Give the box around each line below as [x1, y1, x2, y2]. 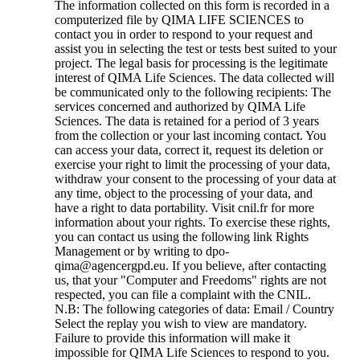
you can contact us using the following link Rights [55, 230, 309, 244]
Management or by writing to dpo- [55, 244, 229, 259]
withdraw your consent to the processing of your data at [55, 172, 336, 186]
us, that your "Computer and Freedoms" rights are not [55, 273, 326, 288]
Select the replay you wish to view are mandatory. [55, 317, 307, 331]
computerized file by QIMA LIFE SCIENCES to [55, 13, 304, 27]
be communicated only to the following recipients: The [55, 85, 331, 100]
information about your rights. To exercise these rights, [55, 215, 330, 230]
